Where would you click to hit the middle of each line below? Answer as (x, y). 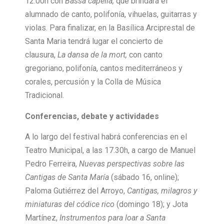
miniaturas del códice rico (70, 204)
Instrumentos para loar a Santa (112, 217)
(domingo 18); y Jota (151, 204)
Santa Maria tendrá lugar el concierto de (94, 41)
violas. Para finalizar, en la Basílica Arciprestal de (110, 28)
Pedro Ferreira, (52, 163)
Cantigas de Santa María (67, 177)
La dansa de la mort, (93, 55)
